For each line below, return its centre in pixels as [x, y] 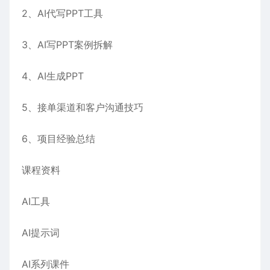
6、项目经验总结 [58, 139]
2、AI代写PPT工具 [62, 14]
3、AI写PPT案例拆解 [67, 45]
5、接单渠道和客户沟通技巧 [83, 108]
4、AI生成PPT [53, 76]
